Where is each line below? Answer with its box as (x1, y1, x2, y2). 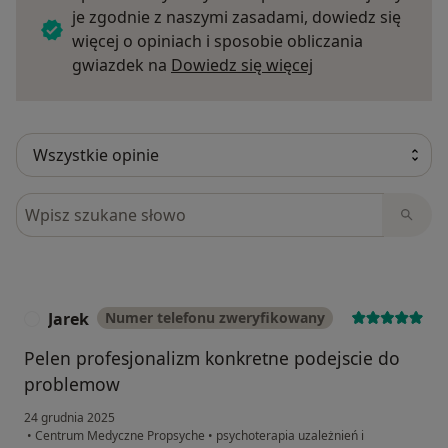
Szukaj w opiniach (15, 193, 160, 216)
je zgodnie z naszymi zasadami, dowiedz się (72, 6, 401, 29)
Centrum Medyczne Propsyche (32, 427, 208, 445)
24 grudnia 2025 (24, 409, 115, 427)
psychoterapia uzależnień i (213, 427, 364, 445)
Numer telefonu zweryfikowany (105, 308, 325, 328)
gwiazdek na (72, 54, 171, 77)
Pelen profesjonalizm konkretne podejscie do (24, 346, 400, 371)
